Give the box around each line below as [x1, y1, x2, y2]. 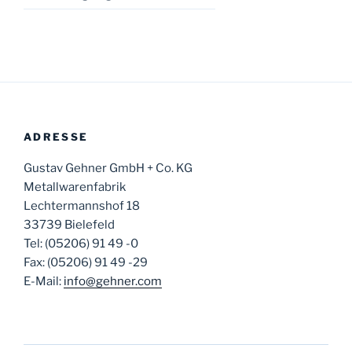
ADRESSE [24, 130, 89, 143]
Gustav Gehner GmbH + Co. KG [24, 161, 192, 176]
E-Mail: [24, 274, 64, 289]
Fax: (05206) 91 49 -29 [24, 255, 148, 270]
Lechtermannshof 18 [24, 199, 140, 214]
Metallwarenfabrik [24, 180, 126, 195]
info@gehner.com [64, 274, 162, 289]
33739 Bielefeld [24, 218, 115, 233]
